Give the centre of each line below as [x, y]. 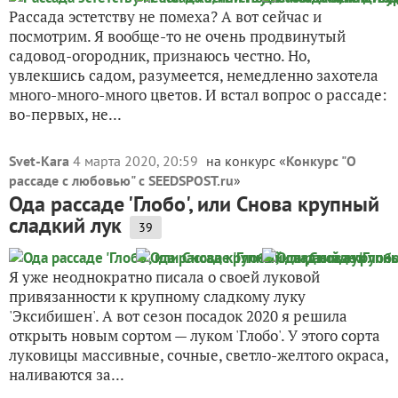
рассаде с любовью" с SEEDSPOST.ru [121, 180]
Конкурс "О [321, 161]
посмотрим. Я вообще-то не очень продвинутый [177, 36]
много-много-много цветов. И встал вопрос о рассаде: [198, 95]
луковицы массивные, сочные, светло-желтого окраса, [199, 355]
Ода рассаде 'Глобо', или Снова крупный [194, 204]
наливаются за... [67, 374]
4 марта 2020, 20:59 [137, 161]
